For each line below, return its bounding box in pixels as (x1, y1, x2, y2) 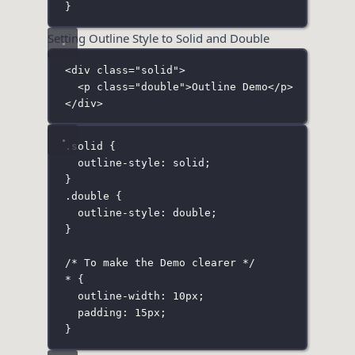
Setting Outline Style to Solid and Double (48, 30, 269, 47)
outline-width (77, 289, 160, 302)
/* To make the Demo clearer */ (64, 256, 255, 269)
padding (77, 306, 122, 319)
